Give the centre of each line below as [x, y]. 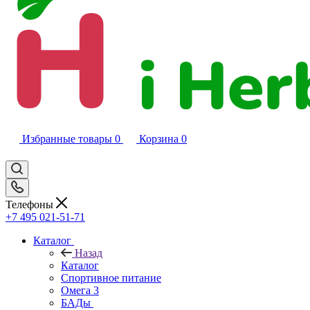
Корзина [159, 139]
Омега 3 [80, 290]
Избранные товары [67, 139]
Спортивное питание [111, 277]
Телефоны [31, 204]
